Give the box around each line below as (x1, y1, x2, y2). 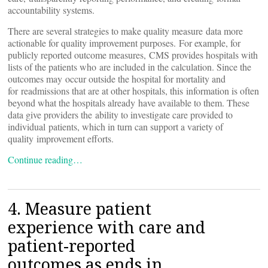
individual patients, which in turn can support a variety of (8, 120, 223, 133)
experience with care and (8, 216, 205, 238)
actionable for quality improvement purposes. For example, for (8, 36, 240, 49)
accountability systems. (8, 4, 95, 16)
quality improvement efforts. (8, 132, 114, 145)
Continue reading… (8, 153, 83, 166)
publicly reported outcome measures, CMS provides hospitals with (8, 48, 258, 61)
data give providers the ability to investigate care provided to (8, 108, 233, 121)
